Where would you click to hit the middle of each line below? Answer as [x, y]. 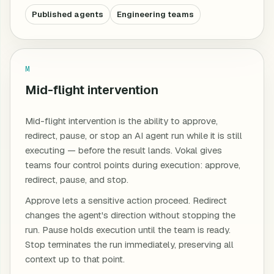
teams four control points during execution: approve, [133, 165]
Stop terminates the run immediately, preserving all [129, 244]
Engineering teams [155, 14]
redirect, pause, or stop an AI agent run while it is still [134, 135]
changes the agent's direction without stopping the [130, 215]
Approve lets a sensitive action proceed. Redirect [126, 200]
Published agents [68, 14]
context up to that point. [75, 259]
